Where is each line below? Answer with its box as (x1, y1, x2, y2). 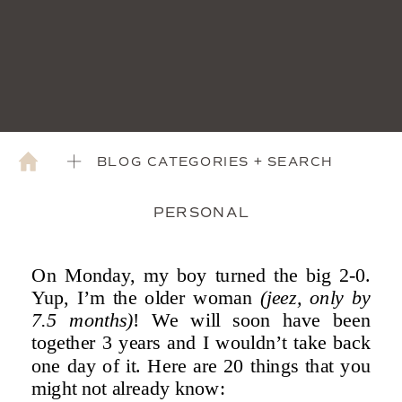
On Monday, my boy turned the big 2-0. (31, 263, 371, 285)
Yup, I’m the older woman (31, 286, 261, 308)
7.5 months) (31, 309, 134, 331)
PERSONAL (153, 205, 250, 222)
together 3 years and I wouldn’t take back (31, 331, 371, 354)
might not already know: (31, 376, 225, 398)
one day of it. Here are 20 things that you (31, 354, 371, 376)
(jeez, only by (260, 286, 371, 308)
